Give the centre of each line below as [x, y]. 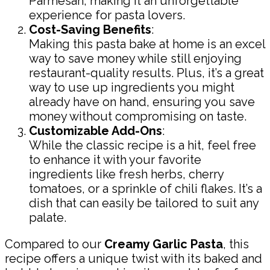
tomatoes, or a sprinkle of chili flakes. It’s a [146, 189]
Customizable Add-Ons [96, 131]
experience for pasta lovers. [107, 15]
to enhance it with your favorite [115, 160]
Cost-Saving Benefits [90, 30]
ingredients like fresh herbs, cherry [126, 174]
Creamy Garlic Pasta [164, 244]
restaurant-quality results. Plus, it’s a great [146, 73]
